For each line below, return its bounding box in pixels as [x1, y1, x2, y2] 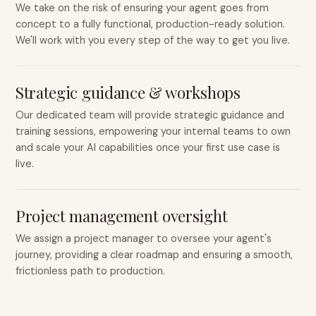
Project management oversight [16, 205, 228, 226]
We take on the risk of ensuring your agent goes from [16, 1, 269, 14]
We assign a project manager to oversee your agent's [16, 232, 272, 245]
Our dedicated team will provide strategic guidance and [16, 109, 284, 121]
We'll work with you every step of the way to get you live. [16, 34, 290, 47]
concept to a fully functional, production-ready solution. [16, 18, 285, 30]
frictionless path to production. [16, 265, 165, 277]
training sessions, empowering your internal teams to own [16, 125, 291, 138]
